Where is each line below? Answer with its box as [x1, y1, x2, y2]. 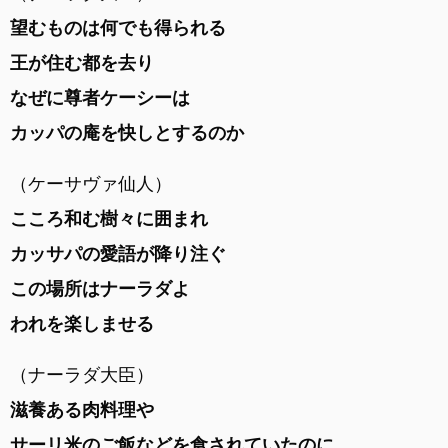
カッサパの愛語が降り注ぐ [10, 243, 226, 265]
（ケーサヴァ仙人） [10, 173, 172, 195]
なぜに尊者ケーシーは [10, 87, 190, 109]
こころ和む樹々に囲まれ [10, 208, 208, 230]
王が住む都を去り [10, 52, 154, 74]
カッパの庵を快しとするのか [10, 122, 244, 144]
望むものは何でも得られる [10, 17, 226, 39]
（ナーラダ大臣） [10, 364, 154, 386]
